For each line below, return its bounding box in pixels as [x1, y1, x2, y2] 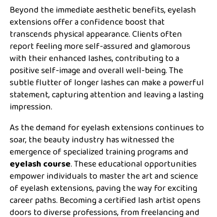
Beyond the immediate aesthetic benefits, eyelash [10, 3, 196, 17]
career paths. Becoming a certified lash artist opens [10, 193, 201, 207]
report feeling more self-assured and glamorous [10, 39, 190, 53]
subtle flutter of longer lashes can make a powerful [10, 76, 204, 90]
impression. [10, 100, 52, 114]
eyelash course [10, 157, 71, 171]
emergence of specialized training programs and [10, 145, 188, 159]
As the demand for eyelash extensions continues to [10, 121, 204, 135]
